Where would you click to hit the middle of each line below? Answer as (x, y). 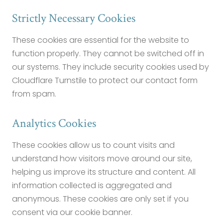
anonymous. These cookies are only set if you (100, 199)
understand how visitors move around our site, (102, 159)
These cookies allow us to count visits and (93, 145)
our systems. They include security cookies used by (111, 67)
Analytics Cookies (54, 123)
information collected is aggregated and (92, 185)
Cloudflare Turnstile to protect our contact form (105, 80)
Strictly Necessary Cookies (74, 18)
